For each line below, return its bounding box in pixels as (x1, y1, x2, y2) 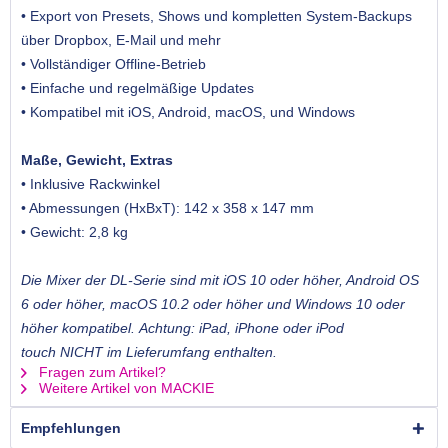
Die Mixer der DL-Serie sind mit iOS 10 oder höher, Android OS (21, 272, 419, 289)
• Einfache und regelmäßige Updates (21, 80, 258, 97)
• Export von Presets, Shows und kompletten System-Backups (21, 8, 412, 25)
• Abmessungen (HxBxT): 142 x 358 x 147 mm (21, 200, 314, 217)
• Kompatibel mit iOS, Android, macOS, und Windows (21, 104, 355, 121)
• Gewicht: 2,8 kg (21, 224, 128, 241)
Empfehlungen (21, 420, 121, 437)
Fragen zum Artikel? (35, 364, 166, 381)
